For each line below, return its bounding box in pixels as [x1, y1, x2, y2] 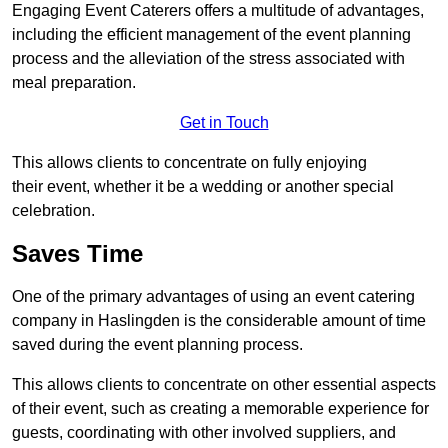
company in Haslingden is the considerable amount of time [12, 312, 426, 330]
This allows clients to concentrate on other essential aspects [12, 376, 436, 394]
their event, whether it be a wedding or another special [12, 178, 394, 196]
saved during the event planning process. [12, 336, 303, 354]
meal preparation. [12, 74, 136, 92]
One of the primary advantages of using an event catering [12, 288, 415, 306]
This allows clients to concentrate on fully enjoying [12, 154, 367, 172]
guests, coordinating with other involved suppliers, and [12, 424, 396, 442]
